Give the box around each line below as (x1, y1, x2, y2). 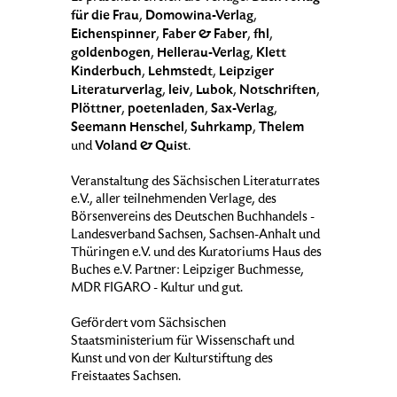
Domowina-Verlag (145, 9, 253, 24)
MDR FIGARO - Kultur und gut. (71, 282, 243, 297)
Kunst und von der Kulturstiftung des (71, 353, 273, 368)
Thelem (259, 121, 304, 136)
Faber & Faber (162, 27, 247, 43)
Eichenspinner (71, 27, 156, 43)
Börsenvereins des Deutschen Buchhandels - (71, 211, 315, 226)
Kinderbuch (71, 65, 142, 80)
